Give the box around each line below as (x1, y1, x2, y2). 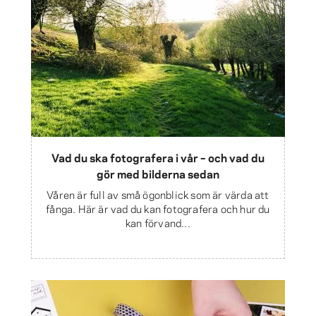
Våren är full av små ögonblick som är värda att (47, 186, 269, 202)
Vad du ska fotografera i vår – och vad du (51, 149, 265, 166)
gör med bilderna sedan (97, 165, 219, 182)
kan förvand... (126, 214, 190, 231)
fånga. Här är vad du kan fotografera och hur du (46, 200, 270, 217)
